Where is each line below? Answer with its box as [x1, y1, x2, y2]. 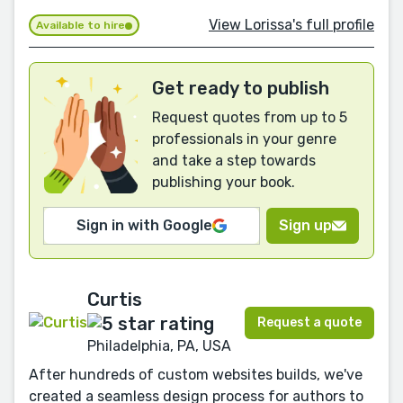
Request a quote [257, 315, 362, 331]
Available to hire [36, 19, 125, 32]
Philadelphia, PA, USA [87, 336, 231, 354]
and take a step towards [152, 152, 316, 170]
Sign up [279, 217, 332, 235]
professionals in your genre [152, 130, 336, 148]
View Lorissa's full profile [209, 16, 374, 33]
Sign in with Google [76, 217, 212, 235]
